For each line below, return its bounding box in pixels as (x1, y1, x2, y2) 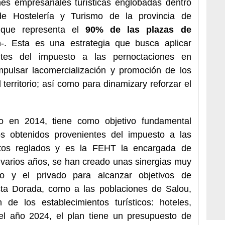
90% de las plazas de (85, 24, 191, 35)
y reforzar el (142, 78, 191, 89)
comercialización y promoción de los (39, 65, 191, 75)
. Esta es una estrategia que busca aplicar (4, 38, 191, 48)
